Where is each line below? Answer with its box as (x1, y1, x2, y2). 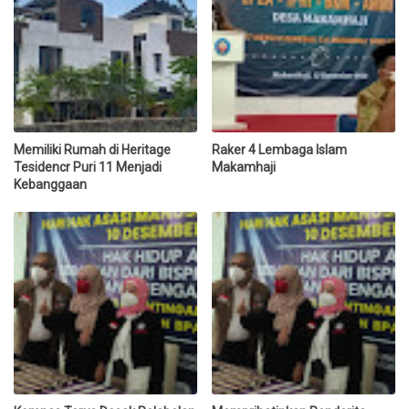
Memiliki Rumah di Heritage (14, 142, 171, 157)
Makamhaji (212, 159, 277, 174)
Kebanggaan (14, 176, 87, 192)
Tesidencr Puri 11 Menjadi (14, 159, 162, 174)
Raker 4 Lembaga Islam (212, 142, 348, 157)
